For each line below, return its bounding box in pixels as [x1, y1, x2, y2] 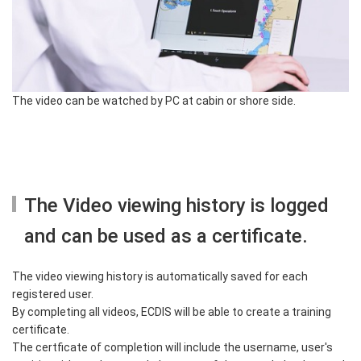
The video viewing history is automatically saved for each [12, 269, 308, 283]
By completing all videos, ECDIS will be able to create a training [12, 305, 331, 318]
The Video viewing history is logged [24, 193, 329, 217]
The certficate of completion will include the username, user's [12, 340, 333, 354]
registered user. [12, 287, 93, 301]
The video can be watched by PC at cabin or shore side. [12, 93, 296, 107]
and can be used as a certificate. [24, 224, 308, 247]
